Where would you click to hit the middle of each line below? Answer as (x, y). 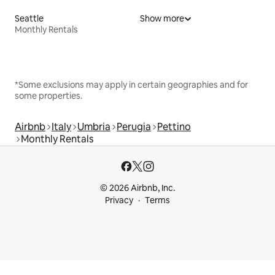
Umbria (94, 127)
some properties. (48, 96)
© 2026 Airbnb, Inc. (137, 188)
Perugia (134, 127)
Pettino (174, 127)
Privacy (119, 200)
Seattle (29, 19)
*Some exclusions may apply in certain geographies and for (131, 85)
